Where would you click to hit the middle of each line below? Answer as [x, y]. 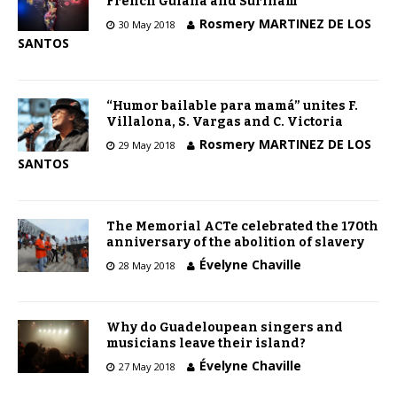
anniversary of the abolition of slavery [235, 243]
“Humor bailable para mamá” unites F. [232, 106]
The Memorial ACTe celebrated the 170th [242, 227]
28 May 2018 [147, 266]
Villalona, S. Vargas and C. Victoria [225, 122]
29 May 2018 [147, 145]
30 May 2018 [147, 25]
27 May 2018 [147, 367]
